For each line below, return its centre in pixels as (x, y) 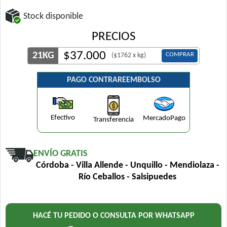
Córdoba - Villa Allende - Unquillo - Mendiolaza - (127, 165)
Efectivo (63, 118)
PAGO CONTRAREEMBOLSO (113, 80)
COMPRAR (180, 54)
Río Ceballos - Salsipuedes (127, 177)
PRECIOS (113, 37)
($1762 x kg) (129, 55)
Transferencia (113, 120)
